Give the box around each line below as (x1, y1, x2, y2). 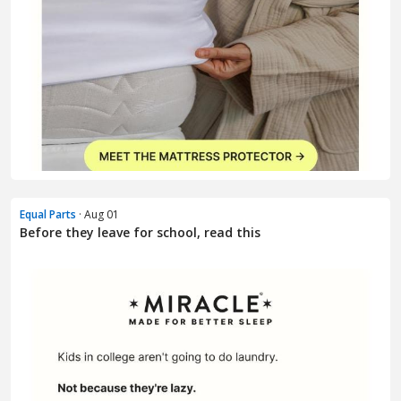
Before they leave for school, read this (20, 223, 260, 241)
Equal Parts (20, 206, 76, 222)
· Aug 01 (76, 206, 119, 222)
